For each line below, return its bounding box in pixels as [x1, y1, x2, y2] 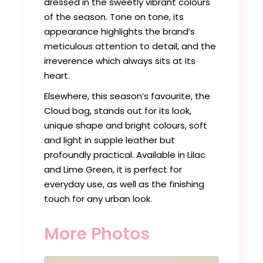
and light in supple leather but [44, 134, 176, 147]
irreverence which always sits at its [44, 55, 196, 68]
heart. [44, 69, 70, 82]
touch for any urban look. [44, 193, 153, 205]
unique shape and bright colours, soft [44, 119, 208, 132]
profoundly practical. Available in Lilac [44, 149, 206, 161]
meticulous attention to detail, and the [44, 40, 217, 53]
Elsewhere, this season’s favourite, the [44, 90, 211, 103]
